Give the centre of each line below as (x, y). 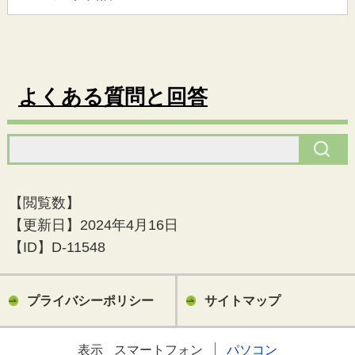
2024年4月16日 (130, 225)
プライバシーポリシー (90, 301)
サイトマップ (242, 301)
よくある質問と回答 (113, 96)
